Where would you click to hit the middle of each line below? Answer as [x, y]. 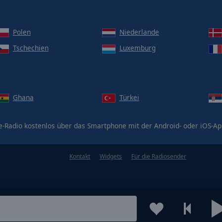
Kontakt [80, 157]
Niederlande [139, 32]
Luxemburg [137, 48]
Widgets [111, 157]
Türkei [129, 97]
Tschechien [30, 48]
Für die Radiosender [159, 157]
